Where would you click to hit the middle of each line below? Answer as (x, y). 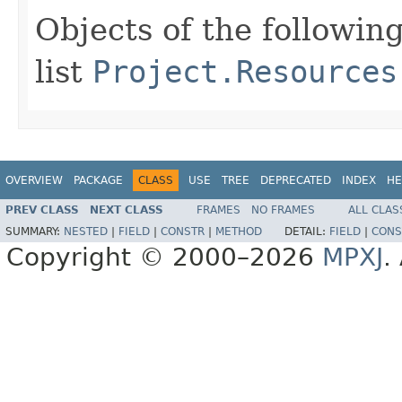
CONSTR (183, 232)
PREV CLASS (42, 210)
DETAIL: (307, 232)
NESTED (86, 232)
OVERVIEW (34, 180)
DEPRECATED (296, 180)
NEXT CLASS (127, 210)
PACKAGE (98, 180)
